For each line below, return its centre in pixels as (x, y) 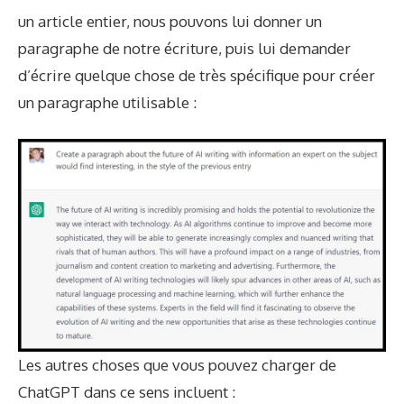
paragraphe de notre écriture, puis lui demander (184, 48)
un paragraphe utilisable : (107, 102)
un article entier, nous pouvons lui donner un (170, 21)
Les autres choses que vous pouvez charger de (177, 365)
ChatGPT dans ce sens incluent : (127, 392)
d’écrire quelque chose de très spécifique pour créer (197, 75)
